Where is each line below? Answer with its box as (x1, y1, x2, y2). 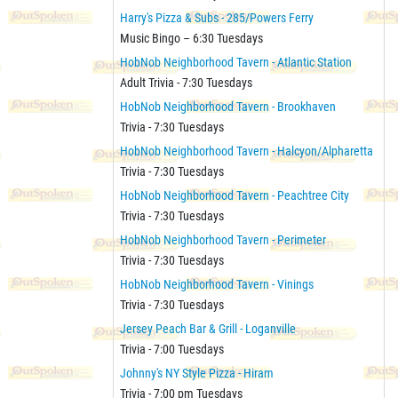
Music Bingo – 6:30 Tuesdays (120, 30, 263, 45)
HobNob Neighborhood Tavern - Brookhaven (120, 99, 336, 114)
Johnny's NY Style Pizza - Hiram (120, 365, 274, 380)
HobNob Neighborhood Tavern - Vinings (120, 276, 314, 291)
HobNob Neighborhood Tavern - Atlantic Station (120, 54, 352, 69)
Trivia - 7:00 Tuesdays (120, 341, 224, 356)
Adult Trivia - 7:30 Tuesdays (120, 75, 252, 90)
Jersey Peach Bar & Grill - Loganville (120, 321, 296, 336)
